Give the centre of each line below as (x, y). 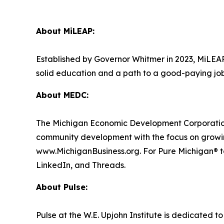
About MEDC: (63, 95)
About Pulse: (63, 187)
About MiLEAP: (66, 31)
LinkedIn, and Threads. (82, 165)
